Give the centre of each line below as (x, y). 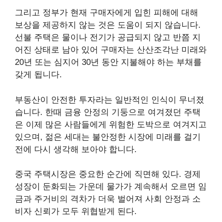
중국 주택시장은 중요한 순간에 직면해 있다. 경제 (108, 174)
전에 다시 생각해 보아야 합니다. (76, 149)
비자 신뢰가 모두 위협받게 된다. (76, 212)
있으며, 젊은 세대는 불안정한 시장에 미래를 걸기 (108, 137)
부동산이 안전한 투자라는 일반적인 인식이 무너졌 (110, 100)
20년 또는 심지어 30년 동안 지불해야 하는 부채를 (108, 62)
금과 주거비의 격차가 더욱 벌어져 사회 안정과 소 (108, 199)
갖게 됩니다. (38, 75)
